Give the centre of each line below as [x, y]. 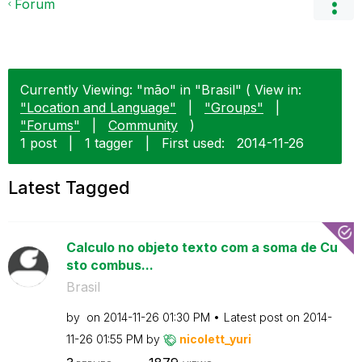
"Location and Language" [98, 107]
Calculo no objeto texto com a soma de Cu [202, 247]
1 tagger [109, 143]
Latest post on [263, 317]
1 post [38, 143]
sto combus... [109, 265]
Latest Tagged [69, 187]
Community [143, 125]
